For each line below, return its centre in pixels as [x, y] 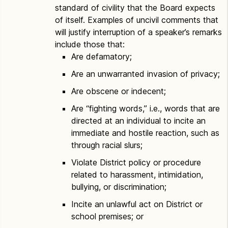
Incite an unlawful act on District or [137, 204]
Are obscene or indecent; [119, 91]
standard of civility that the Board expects [135, 8]
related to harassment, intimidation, [137, 175]
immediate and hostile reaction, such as [145, 133]
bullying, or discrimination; [119, 187]
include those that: [90, 44]
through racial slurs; [107, 145]
